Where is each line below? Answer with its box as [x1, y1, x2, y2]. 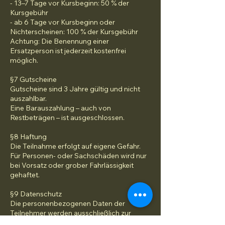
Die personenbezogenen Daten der [10, 199, 125, 208]
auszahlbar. [10, 94, 47, 103]
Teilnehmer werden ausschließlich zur [10, 208, 131, 217]
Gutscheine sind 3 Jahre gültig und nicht [10, 84, 140, 93]
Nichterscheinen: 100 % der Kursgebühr [10, 27, 138, 36]
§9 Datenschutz [10, 189, 62, 198]
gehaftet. [10, 170, 40, 179]
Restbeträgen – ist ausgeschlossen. [10, 113, 125, 122]
